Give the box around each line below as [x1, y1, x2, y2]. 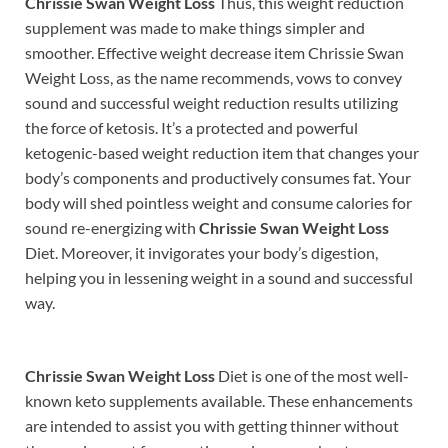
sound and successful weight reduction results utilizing [25, 92, 398, 112]
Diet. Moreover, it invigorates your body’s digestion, [25, 242, 378, 262]
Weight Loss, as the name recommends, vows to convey [25, 67, 402, 87]
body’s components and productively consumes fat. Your [25, 167, 411, 187]
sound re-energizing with [25, 217, 199, 237]
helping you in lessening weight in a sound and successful [25, 267, 413, 287]
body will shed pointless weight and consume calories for [25, 192, 412, 212]
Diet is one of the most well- [215, 365, 409, 385]
